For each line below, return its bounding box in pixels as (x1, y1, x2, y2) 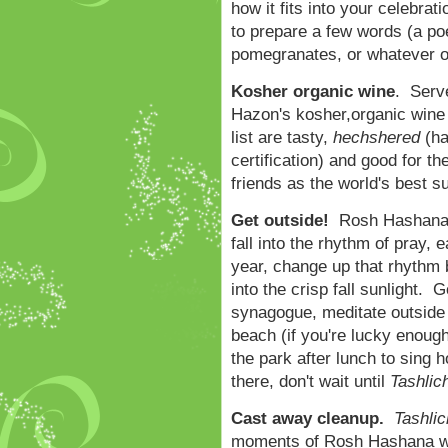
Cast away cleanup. (231, 409, 394, 429)
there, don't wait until (231, 372, 390, 392)
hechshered (333, 128, 420, 148)
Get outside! (231, 211, 329, 231)
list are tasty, (231, 128, 333, 148)
